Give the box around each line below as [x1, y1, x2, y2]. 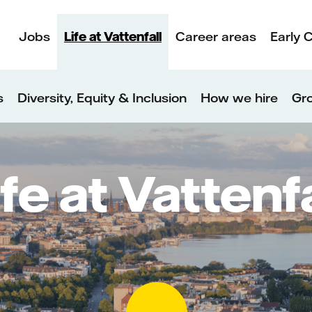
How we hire [200, 90, 278, 106]
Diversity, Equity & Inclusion [17, 90, 187, 106]
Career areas [175, 29, 256, 45]
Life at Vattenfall [64, 29, 162, 44]
